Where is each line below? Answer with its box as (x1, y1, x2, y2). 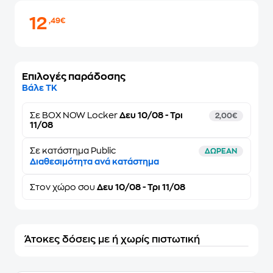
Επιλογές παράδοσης (22, 72, 126, 82)
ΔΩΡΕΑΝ (205, 147, 237, 155)
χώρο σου (52, 183, 95, 191)
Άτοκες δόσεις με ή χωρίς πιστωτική (24, 235, 200, 244)
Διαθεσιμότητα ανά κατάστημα (30, 157, 159, 166)
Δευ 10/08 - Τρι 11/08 (95, 183, 185, 191)
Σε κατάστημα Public (30, 146, 116, 155)
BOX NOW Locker (42, 111, 118, 119)
